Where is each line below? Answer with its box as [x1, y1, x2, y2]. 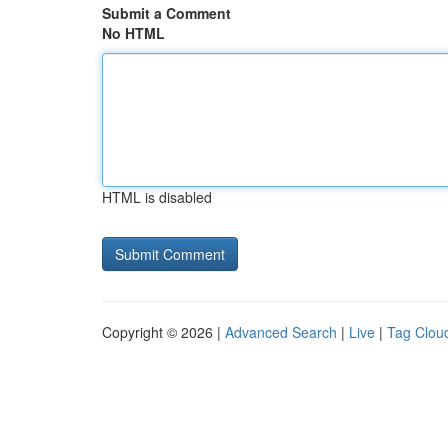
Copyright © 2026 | [102, 322, 225, 342]
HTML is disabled [102, 187, 212, 207]
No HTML [102, 23, 165, 43]
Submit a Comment [102, 3, 231, 23]
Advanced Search [225, 322, 337, 342]
